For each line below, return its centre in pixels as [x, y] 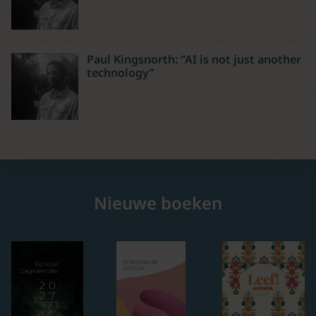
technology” [121, 72]
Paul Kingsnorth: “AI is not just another [194, 59]
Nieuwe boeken [158, 202]
